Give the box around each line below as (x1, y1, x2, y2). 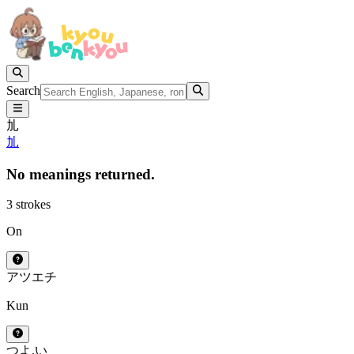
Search (6, 84, 40, 98)
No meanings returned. (6, 165, 155, 183)
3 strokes (6, 198, 51, 212)
